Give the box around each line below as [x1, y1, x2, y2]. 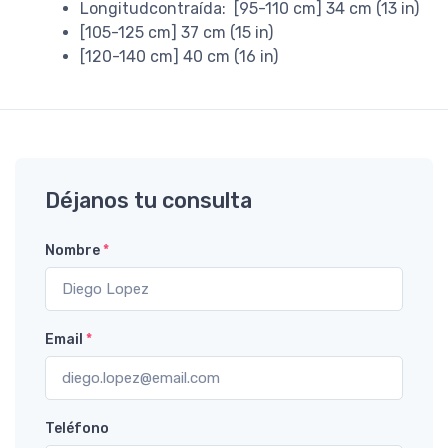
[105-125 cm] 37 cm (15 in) [80, 22, 273, 42]
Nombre [45, 241, 103, 259]
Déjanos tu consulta [45, 187, 252, 213]
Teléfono [45, 419, 109, 437]
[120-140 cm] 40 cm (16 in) [80, 46, 278, 66]
